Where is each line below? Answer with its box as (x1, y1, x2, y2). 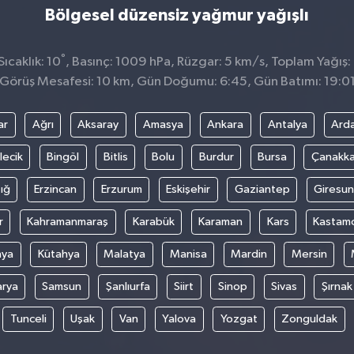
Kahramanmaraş (27, 215, 108, 228)
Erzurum (100, 183, 142, 195)
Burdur (198, 150, 234, 163)
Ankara (207, 118, 243, 130)
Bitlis (103, 150, 128, 163)
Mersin (291, 247, 327, 260)
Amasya (142, 118, 183, 130)
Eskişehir (166, 183, 210, 195)
